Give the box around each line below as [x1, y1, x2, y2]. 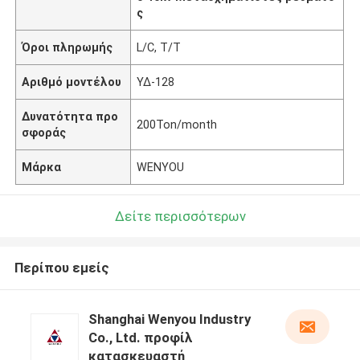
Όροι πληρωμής [22, 40, 113, 54]
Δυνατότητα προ [22, 109, 119, 123]
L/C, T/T [137, 40, 182, 54]
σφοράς [22, 125, 67, 139]
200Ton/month [137, 117, 218, 131]
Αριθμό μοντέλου [22, 75, 122, 88]
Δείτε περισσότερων [114, 207, 246, 224]
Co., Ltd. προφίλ [88, 329, 193, 346]
